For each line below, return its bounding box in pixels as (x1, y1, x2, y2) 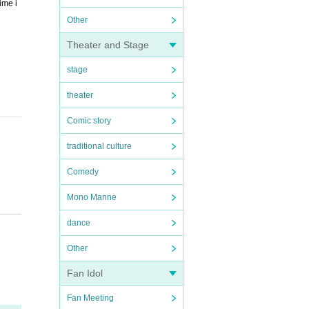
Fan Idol (67, 268, 103, 279)
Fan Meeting (67, 293, 114, 303)
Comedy (67, 167, 99, 177)
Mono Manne (67, 192, 117, 202)
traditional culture (67, 141, 132, 151)
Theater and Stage (67, 39, 149, 50)
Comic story (67, 116, 111, 126)
